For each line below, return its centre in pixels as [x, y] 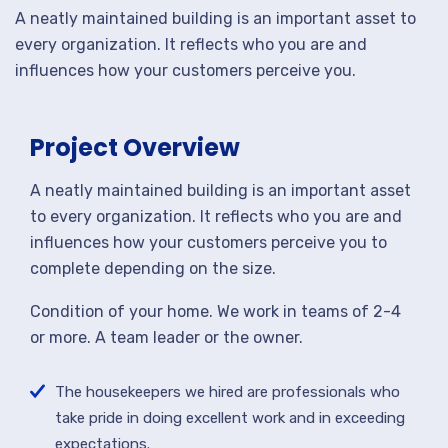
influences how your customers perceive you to [208, 242]
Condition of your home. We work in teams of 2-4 [215, 311]
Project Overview [135, 147]
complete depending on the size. [153, 268]
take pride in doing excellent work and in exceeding [230, 418]
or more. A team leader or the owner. [166, 337]
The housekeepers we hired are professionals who [227, 392]
